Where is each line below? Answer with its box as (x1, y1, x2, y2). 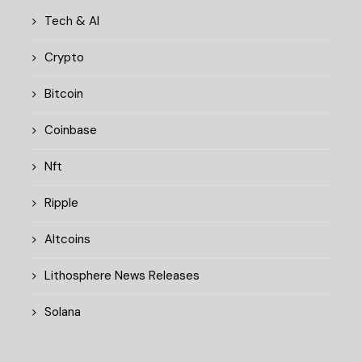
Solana (44, 303, 81, 320)
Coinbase (44, 121, 97, 138)
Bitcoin (44, 85, 83, 102)
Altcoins (44, 230, 90, 247)
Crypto (44, 48, 84, 65)
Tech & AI (44, 12, 99, 29)
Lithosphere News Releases (44, 267, 200, 284)
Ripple (44, 194, 78, 211)
